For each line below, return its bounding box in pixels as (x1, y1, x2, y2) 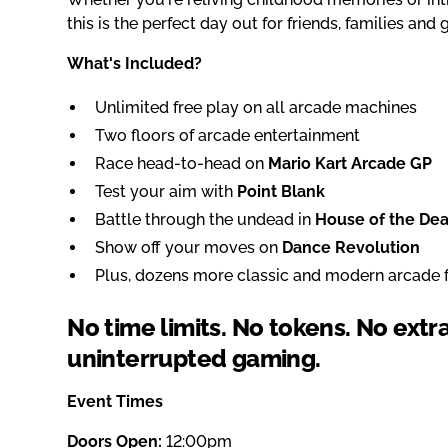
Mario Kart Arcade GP (268, 154, 433, 174)
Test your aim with (95, 182, 238, 202)
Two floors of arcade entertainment (95, 126, 361, 146)
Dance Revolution (282, 238, 421, 258)
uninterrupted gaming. (67, 344, 321, 374)
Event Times (67, 392, 164, 412)
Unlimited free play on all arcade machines (95, 98, 418, 118)
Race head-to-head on (95, 154, 269, 174)
